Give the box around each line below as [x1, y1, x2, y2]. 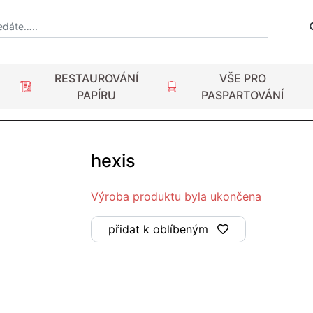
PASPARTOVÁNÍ [201, 88, 284, 102]
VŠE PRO [219, 71, 266, 85]
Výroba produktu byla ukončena [90, 189, 261, 203]
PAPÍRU [77, 88, 117, 102]
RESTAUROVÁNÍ [54, 71, 139, 85]
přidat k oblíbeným [108, 222, 208, 236]
